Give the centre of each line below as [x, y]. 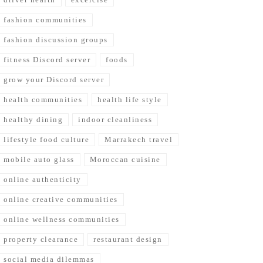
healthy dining [33, 119]
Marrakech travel [139, 139]
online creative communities [61, 199]
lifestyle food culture [46, 139]
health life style [130, 100]
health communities [43, 100]
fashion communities [45, 20]
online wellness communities [62, 219]
